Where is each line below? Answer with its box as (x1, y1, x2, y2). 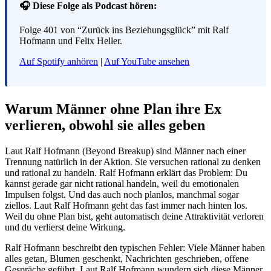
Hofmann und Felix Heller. (19, 35, 122, 46)
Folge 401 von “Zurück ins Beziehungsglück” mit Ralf (19, 24, 229, 35)
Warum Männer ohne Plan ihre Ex (5, 100, 221, 117)
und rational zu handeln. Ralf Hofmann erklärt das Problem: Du (5, 167, 247, 178)
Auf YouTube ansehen (104, 56, 189, 67)
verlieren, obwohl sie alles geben (5, 117, 205, 133)
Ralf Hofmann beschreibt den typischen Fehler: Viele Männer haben (5, 242, 265, 253)
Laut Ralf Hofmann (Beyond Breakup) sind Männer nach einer (5, 145, 246, 156)
